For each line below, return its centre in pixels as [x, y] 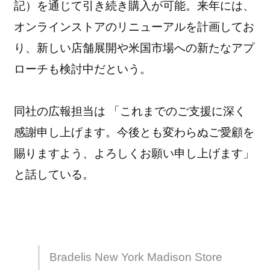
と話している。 [54, 174]
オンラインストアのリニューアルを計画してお [134, 27]
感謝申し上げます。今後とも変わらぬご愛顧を [134, 132]
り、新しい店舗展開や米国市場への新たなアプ [134, 48]
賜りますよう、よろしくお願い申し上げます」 [134, 153]
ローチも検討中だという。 [83, 69]
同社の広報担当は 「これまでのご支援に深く [130, 111]
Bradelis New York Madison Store [136, 257]
